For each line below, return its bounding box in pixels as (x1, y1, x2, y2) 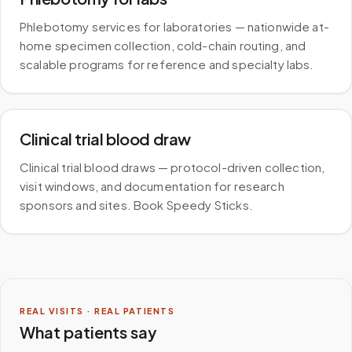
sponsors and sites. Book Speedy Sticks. (20, 197, 253, 212)
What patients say (20, 322, 156, 342)
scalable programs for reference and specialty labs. (20, 57, 314, 71)
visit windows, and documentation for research (20, 178, 284, 193)
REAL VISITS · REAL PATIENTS (20, 306, 175, 316)
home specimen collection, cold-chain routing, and (20, 38, 306, 53)
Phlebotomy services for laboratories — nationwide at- (20, 19, 329, 34)
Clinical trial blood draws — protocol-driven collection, (20, 159, 325, 174)
